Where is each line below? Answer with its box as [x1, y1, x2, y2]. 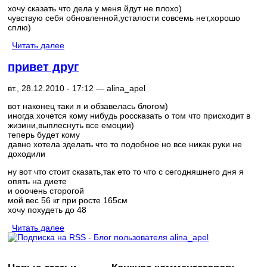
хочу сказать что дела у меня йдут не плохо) [8, 4, 182, 14]
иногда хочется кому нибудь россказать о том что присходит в [8, 110, 250, 120]
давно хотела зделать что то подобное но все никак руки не [8, 139, 242, 149]
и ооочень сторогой [8, 185, 84, 195]
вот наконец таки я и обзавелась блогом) [8, 101, 168, 111]
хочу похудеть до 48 [8, 204, 86, 215]
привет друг [8, 60, 79, 73]
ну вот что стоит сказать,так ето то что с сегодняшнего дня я [8, 166, 244, 176]
